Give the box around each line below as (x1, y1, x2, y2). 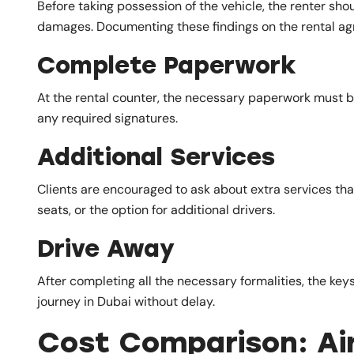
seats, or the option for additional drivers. (37, 201, 275, 218)
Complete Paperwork (37, 50, 296, 80)
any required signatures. (37, 109, 178, 126)
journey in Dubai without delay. (37, 292, 215, 310)
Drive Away (37, 233, 175, 263)
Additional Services (37, 141, 275, 171)
